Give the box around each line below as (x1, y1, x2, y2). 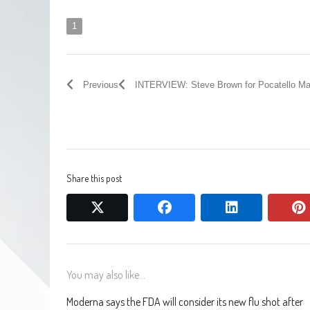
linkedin (237, 199, 283, 215)
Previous (83, 79, 118, 90)
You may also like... (66, 267, 145, 282)
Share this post (66, 172, 122, 184)
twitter (103, 199, 141, 215)
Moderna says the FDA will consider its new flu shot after (66, 294, 303, 309)
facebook (170, 199, 227, 215)
